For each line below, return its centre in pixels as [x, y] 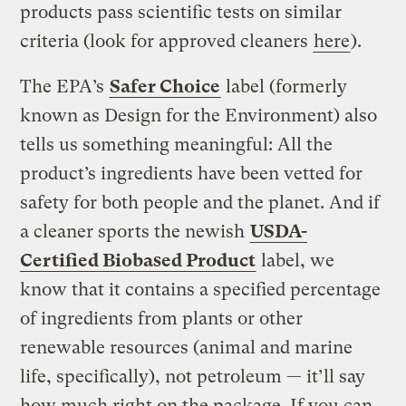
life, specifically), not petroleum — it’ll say [193, 377]
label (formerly [285, 87]
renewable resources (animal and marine [187, 348]
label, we [296, 261]
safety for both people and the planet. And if [200, 203]
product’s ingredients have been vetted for [192, 174]
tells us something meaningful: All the [177, 145]
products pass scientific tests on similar [181, 13]
